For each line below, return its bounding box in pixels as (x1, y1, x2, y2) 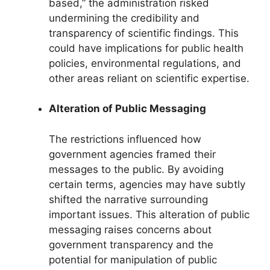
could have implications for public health (49, 42, 243, 54)
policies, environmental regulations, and (49, 57, 241, 69)
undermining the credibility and (49, 11, 199, 24)
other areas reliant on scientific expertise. (49, 72, 250, 84)
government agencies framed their (49, 148, 216, 160)
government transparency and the (49, 238, 213, 251)
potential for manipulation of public (49, 253, 217, 266)
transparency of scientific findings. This (49, 27, 239, 39)
